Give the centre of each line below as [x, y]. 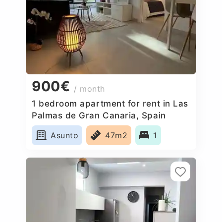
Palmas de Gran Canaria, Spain [99, 115]
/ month [89, 89]
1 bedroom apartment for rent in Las [110, 103]
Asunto [65, 135]
